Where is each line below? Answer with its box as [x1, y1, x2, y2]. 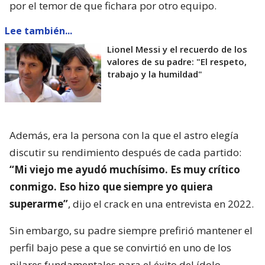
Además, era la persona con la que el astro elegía [9, 128, 239, 143]
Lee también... [5, 24, 72, 38]
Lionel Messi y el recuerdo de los [107, 43, 247, 56]
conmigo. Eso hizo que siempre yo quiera [9, 180, 213, 194]
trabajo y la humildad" [107, 68, 202, 80]
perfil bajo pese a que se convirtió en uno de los [9, 241, 231, 255]
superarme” [9, 197, 68, 211]
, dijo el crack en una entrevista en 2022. [68, 197, 254, 211]
